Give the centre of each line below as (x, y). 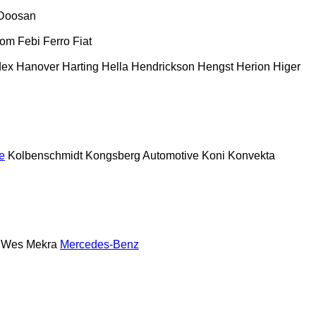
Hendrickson (163, 66)
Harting (80, 66)
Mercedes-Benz (99, 244)
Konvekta (251, 155)
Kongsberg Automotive (142, 155)
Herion (253, 66)
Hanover (38, 66)
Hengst (215, 66)
